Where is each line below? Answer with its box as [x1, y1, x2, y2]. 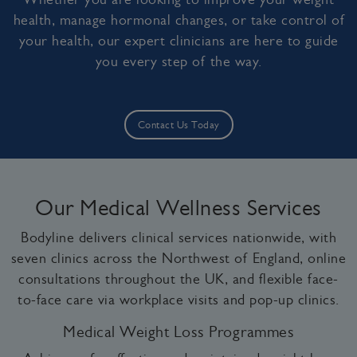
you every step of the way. [95, 53, 262, 70]
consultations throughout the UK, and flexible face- [18, 271, 339, 288]
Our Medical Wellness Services [35, 194, 322, 222]
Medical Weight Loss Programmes [63, 322, 294, 341]
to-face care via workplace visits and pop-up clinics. [18, 292, 339, 308]
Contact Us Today [137, 119, 220, 131]
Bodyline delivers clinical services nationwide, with [21, 229, 336, 246]
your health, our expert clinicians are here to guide [18, 33, 339, 49]
